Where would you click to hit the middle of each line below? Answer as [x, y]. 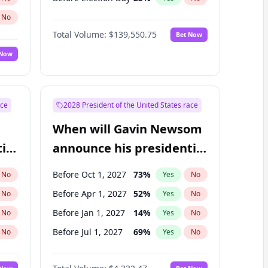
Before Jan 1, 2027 [89, 213]
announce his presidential [130, 148]
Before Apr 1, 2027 [89, 194]
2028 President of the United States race [130, 105]
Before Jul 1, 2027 [87, 232]
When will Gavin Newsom [127, 129]
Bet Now [189, 34]
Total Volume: [79, 34]
